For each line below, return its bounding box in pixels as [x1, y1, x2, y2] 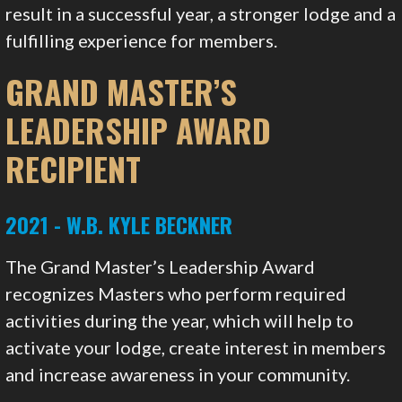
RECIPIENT [5, 144, 142, 193]
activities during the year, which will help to [5, 310, 354, 332]
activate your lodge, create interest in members [5, 336, 387, 359]
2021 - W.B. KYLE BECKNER [5, 208, 233, 241]
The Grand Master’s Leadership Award [5, 256, 316, 278]
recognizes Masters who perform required [5, 283, 347, 305]
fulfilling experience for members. [5, 30, 278, 52]
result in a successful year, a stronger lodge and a [5, 3, 397, 25]
